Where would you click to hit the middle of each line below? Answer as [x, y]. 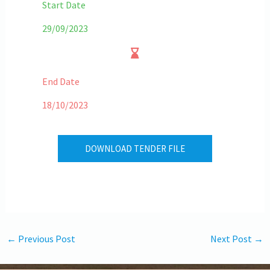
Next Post [232, 238]
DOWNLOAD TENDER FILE [135, 148]
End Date [61, 81]
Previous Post [46, 238]
